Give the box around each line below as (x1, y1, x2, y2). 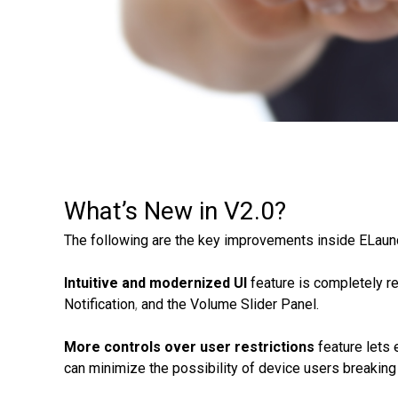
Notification (64, 295, 135, 313)
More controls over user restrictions (64, 338, 314, 355)
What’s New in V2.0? (64, 195, 286, 226)
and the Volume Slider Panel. (141, 295, 319, 313)
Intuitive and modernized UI (64, 274, 247, 291)
